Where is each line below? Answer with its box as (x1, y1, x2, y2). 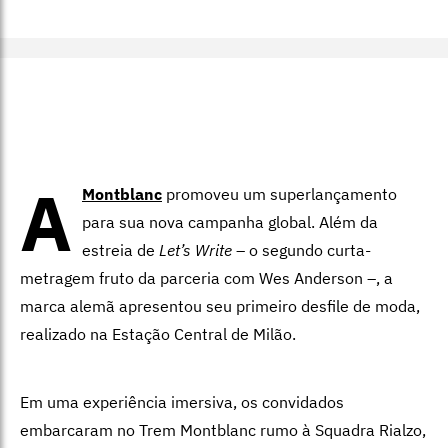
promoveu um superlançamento (162, 183, 397, 204)
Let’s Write (159, 239, 232, 260)
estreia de (82, 239, 159, 260)
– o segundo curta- (232, 239, 371, 260)
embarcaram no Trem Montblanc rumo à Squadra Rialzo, (20, 419, 426, 440)
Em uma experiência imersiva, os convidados (20, 391, 344, 412)
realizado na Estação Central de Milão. (20, 323, 296, 344)
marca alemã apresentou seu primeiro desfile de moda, (20, 295, 420, 316)
